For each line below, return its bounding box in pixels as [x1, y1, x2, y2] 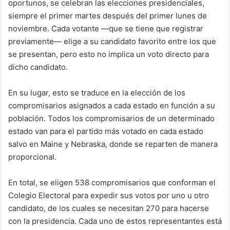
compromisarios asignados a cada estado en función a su [8, 101, 215, 111]
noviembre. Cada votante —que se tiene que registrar [8, 24, 203, 34]
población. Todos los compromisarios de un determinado [8, 113, 215, 124]
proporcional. [8, 152, 56, 162]
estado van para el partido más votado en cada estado [8, 126, 203, 137]
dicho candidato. [8, 62, 68, 72]
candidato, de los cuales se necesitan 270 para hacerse [8, 203, 209, 214]
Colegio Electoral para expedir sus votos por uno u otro [8, 190, 209, 201]
